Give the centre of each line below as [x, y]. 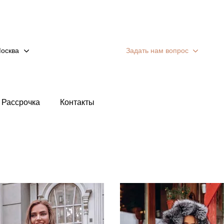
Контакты [77, 102]
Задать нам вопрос [157, 50]
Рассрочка [21, 102]
